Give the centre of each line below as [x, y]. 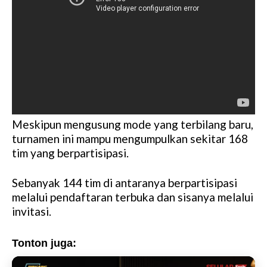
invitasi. [32, 212]
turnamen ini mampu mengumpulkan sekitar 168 [130, 139]
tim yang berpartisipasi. [70, 153]
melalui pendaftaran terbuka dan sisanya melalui [133, 197]
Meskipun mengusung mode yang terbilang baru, [133, 125]
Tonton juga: [44, 243]
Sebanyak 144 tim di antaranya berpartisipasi [125, 183]
